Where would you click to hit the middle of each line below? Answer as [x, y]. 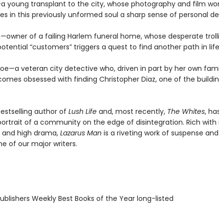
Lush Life [82, 111]
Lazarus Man [81, 133]
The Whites [186, 111]
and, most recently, [132, 111]
